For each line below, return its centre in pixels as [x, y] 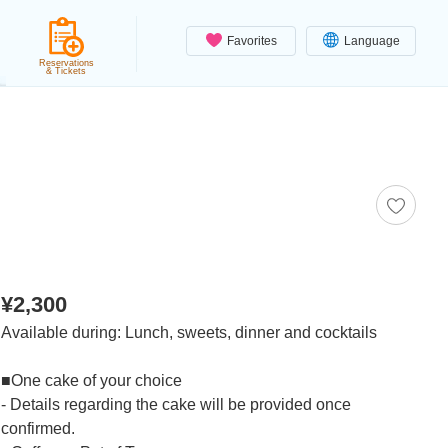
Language [371, 41]
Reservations [66, 63]
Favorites [251, 41]
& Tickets [66, 71]
